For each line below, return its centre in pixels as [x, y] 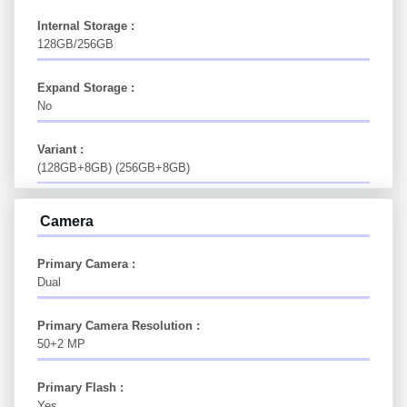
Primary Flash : [80, 387]
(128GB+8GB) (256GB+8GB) [114, 167]
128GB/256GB [75, 45]
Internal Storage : [86, 26]
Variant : [60, 149]
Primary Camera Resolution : [119, 325]
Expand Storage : [86, 87]
